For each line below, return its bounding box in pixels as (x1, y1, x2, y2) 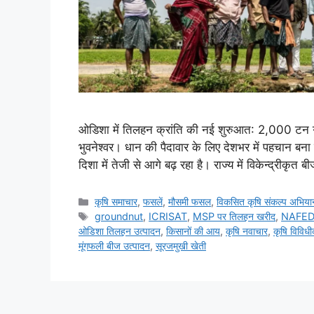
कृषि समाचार (95, 196, 138, 208)
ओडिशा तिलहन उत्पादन (78, 225, 161, 238)
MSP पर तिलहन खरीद (193, 210, 276, 223)
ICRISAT (149, 210, 188, 223)
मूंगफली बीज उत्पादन (78, 240, 150, 252)
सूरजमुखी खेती (156, 240, 206, 252)
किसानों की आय (166, 225, 220, 238)
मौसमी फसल (168, 196, 212, 208)
